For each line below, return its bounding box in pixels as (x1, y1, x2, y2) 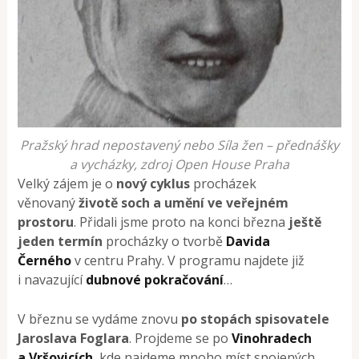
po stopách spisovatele (178, 309, 330, 328)
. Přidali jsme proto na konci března (74, 212, 286, 231)
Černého (18, 251, 72, 269)
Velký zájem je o (18, 174, 117, 192)
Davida (226, 232, 271, 250)
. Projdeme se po (129, 329, 232, 347)
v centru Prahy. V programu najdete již (71, 251, 305, 269)
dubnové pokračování (86, 270, 224, 288)
